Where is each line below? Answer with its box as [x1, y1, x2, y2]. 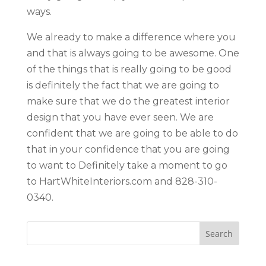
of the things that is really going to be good [26, 63, 232, 75]
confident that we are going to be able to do [26, 127, 238, 139]
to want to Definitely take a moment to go [26, 159, 227, 171]
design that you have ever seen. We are [26, 111, 214, 123]
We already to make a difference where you [26, 31, 236, 43]
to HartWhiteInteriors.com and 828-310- [26, 175, 217, 187]
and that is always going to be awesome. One [26, 47, 239, 59]
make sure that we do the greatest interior [26, 95, 230, 107]
